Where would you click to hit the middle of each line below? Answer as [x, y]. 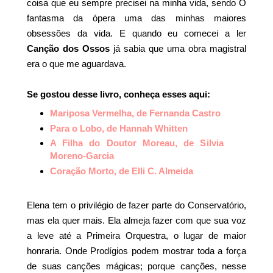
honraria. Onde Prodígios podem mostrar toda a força [136, 250]
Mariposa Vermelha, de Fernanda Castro [135, 113]
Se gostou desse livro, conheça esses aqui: [119, 94]
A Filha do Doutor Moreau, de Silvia [136, 143]
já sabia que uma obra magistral [178, 49]
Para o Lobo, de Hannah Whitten [119, 128]
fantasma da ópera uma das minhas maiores [136, 18]
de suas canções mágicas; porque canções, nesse [136, 266]
